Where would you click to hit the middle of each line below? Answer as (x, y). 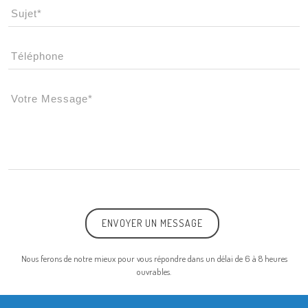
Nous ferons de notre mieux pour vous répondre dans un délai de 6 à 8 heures (154, 258)
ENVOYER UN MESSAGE (152, 223)
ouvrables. (154, 272)
